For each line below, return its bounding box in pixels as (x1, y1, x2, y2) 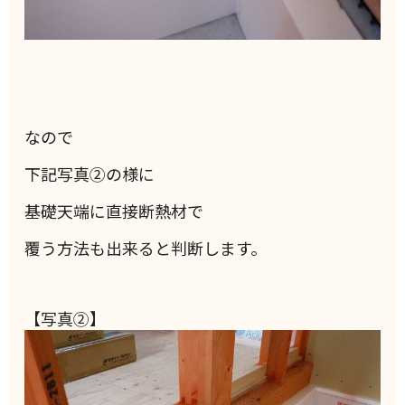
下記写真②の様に (24, 161, 155, 185)
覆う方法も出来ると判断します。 (24, 235, 268, 259)
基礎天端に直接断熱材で (24, 198, 204, 222)
